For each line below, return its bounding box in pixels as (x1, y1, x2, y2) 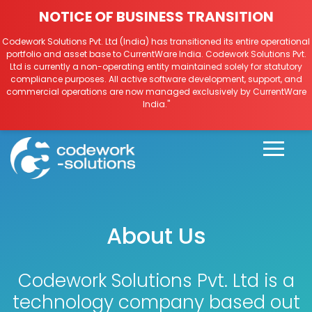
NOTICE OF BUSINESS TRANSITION (38, 7, 274, 26)
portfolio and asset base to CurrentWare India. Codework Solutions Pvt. (6, 48, 306, 60)
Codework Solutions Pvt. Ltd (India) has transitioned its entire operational (2, 36, 310, 47)
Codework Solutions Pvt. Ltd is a (17, 268, 295, 293)
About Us (106, 220, 206, 251)
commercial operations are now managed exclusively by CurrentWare (6, 86, 306, 97)
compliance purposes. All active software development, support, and (10, 73, 302, 85)
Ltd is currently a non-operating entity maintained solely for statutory (10, 61, 302, 72)
